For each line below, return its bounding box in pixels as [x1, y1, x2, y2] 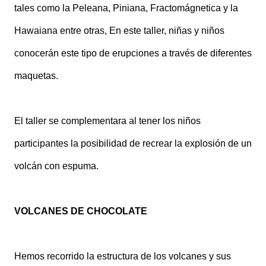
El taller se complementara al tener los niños [14, 116, 201, 126]
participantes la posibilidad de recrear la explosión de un [14, 138, 252, 148]
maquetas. [14, 71, 58, 81]
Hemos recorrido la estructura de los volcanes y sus [14, 251, 231, 261]
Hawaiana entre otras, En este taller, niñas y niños [14, 26, 224, 36]
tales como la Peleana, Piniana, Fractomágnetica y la [14, 3, 238, 13]
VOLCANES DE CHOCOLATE [14, 206, 147, 216]
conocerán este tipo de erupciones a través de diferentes [14, 48, 252, 58]
